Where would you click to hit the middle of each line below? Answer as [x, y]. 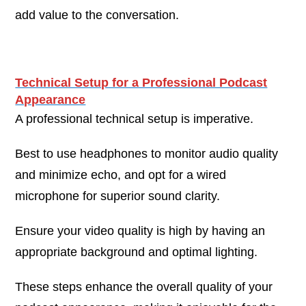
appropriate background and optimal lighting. [137, 252]
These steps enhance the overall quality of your [144, 287]
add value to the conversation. [97, 15]
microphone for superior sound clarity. [118, 196]
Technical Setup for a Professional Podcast [141, 82]
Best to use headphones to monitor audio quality [147, 153]
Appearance [51, 99]
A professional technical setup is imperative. [135, 119]
